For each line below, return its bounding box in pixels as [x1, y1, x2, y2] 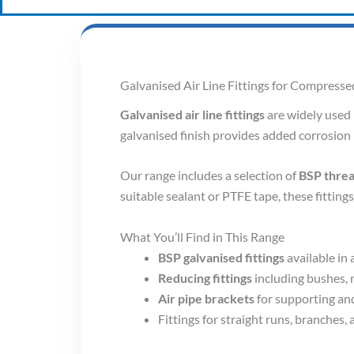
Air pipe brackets [158, 290, 254, 306]
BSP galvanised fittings [158, 249, 284, 265]
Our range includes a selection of [120, 168, 299, 183]
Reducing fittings [158, 269, 252, 285]
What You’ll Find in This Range [120, 228, 284, 244]
